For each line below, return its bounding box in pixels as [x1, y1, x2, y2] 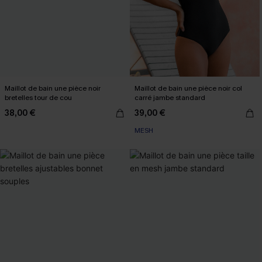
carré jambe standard [135, 93, 205, 102]
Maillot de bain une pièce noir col [135, 84, 242, 93]
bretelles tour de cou [5, 93, 72, 102]
